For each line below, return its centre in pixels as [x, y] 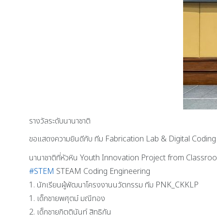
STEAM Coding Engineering [102, 171]
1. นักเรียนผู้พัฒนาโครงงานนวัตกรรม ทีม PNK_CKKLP [114, 185]
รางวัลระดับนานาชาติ [60, 121]
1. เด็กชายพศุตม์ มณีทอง [67, 198]
